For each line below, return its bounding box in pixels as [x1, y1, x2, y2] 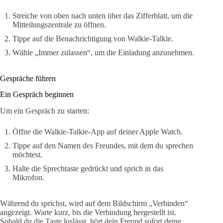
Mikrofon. [12, 173, 44, 182]
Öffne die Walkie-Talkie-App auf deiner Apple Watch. [12, 127, 183, 136]
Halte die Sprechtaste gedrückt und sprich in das [12, 164, 163, 173]
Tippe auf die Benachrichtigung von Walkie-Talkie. [12, 34, 173, 43]
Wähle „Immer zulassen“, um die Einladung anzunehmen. [12, 48, 194, 57]
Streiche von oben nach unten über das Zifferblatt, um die [12, 11, 193, 20]
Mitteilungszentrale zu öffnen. [12, 20, 106, 29]
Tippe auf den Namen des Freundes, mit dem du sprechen [12, 141, 193, 150]
